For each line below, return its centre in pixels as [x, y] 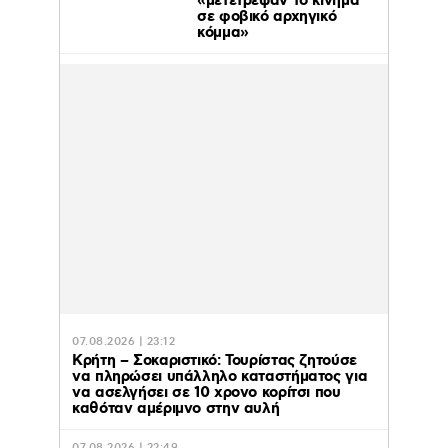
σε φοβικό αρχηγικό [267, 17]
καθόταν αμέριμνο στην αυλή [176, 409]
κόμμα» [223, 33]
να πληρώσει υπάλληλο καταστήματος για [220, 377]
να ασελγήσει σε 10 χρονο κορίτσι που [206, 393]
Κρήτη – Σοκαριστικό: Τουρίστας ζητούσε [214, 361]
